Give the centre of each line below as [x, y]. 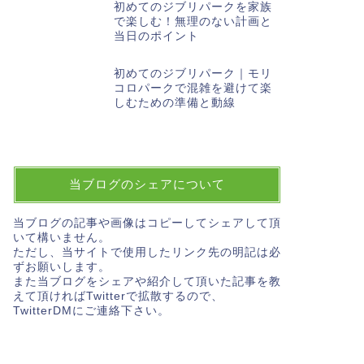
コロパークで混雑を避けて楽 [193, 89]
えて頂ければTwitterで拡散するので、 [118, 297]
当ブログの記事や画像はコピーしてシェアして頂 [147, 223]
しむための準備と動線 [174, 103]
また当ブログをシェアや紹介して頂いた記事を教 [147, 282]
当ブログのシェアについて [147, 184]
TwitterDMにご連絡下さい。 [91, 311]
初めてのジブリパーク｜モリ [193, 74]
